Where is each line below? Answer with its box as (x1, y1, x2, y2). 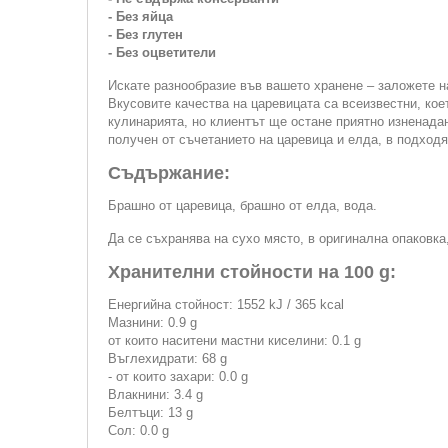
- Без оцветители (108, 45, 216, 60)
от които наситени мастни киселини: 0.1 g (108, 333, 361, 348)
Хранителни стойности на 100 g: (108, 262, 396, 282)
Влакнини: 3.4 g (108, 387, 203, 402)
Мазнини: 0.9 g (108, 315, 197, 330)
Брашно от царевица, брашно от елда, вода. (108, 198, 377, 213)
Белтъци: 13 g (108, 405, 193, 420)
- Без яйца (108, 9, 173, 24)
